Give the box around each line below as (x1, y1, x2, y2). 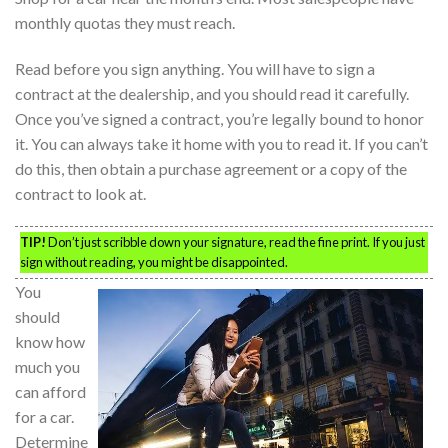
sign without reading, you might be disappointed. (20, 254, 288, 271)
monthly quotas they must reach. (15, 12, 235, 32)
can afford (15, 382, 86, 402)
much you (15, 357, 80, 377)
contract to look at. (15, 183, 146, 203)
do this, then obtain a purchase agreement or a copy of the (15, 158, 407, 178)
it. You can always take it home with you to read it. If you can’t (15, 133, 428, 153)
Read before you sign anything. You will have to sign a (15, 58, 375, 78)
